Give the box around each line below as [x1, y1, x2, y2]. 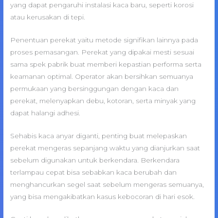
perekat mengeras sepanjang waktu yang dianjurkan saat [10, 144, 200, 152]
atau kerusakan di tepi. [10, 13, 86, 21]
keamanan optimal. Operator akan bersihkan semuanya [10, 72, 194, 80]
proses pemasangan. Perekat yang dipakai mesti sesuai [10, 48, 195, 56]
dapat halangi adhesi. [10, 109, 81, 117]
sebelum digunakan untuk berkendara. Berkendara [10, 156, 180, 164]
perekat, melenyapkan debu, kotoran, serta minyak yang [10, 96, 196, 105]
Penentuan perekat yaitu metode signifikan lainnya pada [10, 36, 199, 44]
